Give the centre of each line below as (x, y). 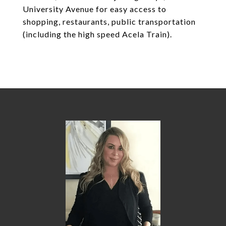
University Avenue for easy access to (95, 9)
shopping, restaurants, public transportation (109, 21)
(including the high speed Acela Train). (97, 34)
